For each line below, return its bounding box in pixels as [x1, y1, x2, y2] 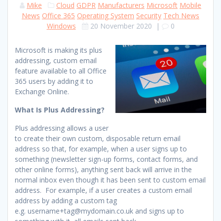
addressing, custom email [15, 55, 97, 65]
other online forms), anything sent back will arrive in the [15, 164, 192, 174]
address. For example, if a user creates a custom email [15, 185, 192, 195]
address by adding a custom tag [15, 195, 117, 205]
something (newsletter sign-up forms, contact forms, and [15, 154, 198, 164]
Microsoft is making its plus [15, 45, 102, 55]
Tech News [163, 10, 199, 20]
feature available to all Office [15, 66, 107, 75]
